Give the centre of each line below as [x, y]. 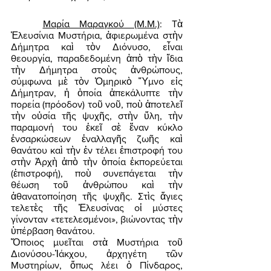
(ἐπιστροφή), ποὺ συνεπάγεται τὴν [97, 174]
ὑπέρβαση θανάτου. [54, 231]
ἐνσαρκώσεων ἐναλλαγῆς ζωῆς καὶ [97, 139]
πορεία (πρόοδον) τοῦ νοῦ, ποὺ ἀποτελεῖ [97, 105]
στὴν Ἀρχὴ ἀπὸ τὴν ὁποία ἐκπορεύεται [97, 162]
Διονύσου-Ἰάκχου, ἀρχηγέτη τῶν [97, 254]
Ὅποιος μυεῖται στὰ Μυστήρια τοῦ [97, 243]
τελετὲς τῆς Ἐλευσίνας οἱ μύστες [97, 208]
